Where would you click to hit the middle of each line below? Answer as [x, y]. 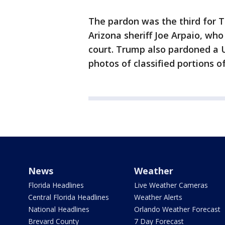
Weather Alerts [158, 197]
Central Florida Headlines [69, 197]
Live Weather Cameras [171, 185]
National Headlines [59, 209]
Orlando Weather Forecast [177, 209]
